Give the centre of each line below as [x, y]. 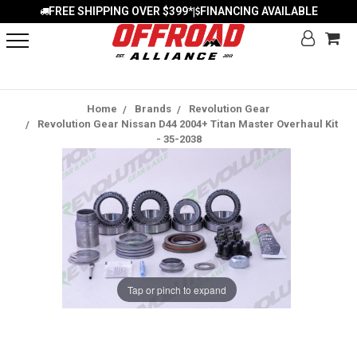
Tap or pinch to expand [177, 289]
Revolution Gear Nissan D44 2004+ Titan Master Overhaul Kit [187, 124]
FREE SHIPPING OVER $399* [120, 11]
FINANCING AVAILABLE [259, 11]
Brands [153, 109]
